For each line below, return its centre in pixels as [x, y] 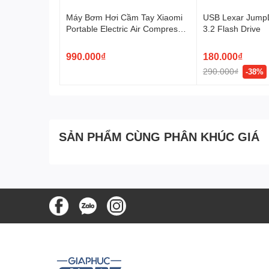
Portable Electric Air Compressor [128, 29]
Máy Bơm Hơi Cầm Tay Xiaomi [124, 17]
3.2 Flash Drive [231, 29]
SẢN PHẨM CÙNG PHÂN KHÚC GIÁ [159, 137]
